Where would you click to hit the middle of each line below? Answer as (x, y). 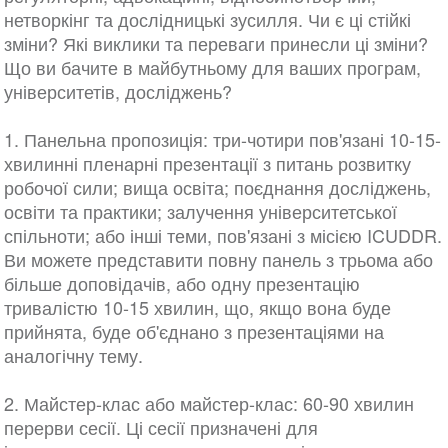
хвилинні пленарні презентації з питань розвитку (207, 163)
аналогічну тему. (73, 355)
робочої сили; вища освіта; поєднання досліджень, (217, 187)
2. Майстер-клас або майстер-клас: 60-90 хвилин (208, 403)
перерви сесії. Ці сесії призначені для (160, 427)
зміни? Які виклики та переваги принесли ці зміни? (215, 43)
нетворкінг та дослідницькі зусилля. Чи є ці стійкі (207, 19)
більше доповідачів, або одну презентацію (181, 283)
